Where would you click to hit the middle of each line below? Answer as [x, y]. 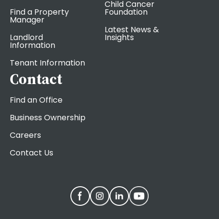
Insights [119, 38]
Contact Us [32, 153]
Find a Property [39, 12]
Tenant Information [47, 63]
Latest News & [132, 30]
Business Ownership [48, 118]
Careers [25, 135]
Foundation [126, 12]
